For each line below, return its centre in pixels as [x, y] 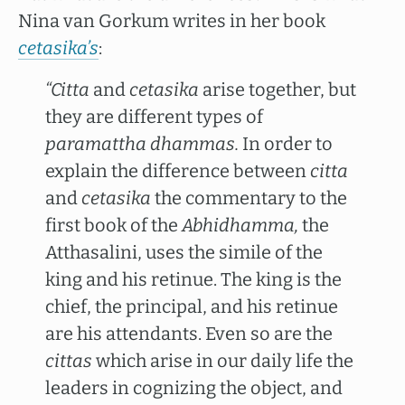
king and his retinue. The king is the [193, 279]
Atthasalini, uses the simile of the [184, 252]
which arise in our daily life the [223, 361]
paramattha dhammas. [142, 144]
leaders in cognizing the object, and [194, 388]
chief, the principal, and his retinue [192, 306]
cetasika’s [58, 48]
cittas [69, 361]
